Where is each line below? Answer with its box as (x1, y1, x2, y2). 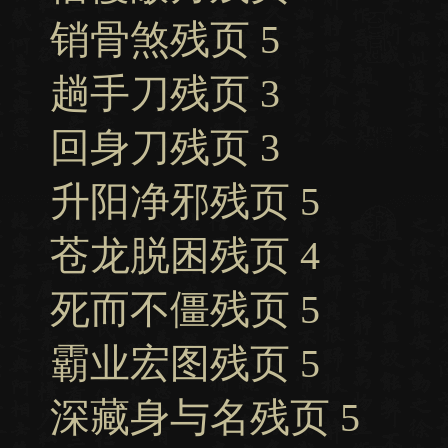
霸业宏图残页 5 (50, 341, 320, 386)
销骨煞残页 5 (50, 17, 280, 62)
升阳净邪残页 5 (50, 179, 320, 224)
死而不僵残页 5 (50, 287, 320, 332)
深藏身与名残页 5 (50, 395, 360, 440)
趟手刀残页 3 (50, 71, 280, 116)
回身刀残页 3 (50, 125, 280, 170)
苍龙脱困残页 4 (50, 233, 320, 278)
